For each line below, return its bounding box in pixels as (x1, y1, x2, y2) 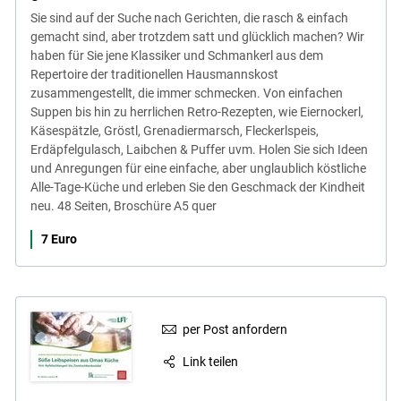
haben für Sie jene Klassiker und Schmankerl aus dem (30, 47, 323, 63)
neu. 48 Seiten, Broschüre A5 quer (30, 198, 217, 213)
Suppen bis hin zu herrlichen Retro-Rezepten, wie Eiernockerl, (30, 104, 363, 119)
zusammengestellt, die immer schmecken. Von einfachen (30, 85, 343, 100)
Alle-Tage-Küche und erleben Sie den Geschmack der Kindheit (30, 179, 365, 194)
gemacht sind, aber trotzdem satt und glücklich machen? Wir (30, 29, 364, 44)
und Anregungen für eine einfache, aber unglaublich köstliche (30, 160, 366, 175)
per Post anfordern (183, 321, 288, 337)
